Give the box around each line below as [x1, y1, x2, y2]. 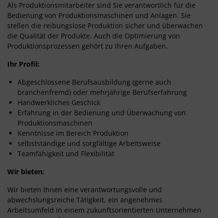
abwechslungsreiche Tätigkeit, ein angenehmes [7, 195, 163, 204]
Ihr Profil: [7, 59, 39, 69]
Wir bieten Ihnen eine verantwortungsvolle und [7, 184, 162, 194]
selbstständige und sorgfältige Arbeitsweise [18, 138, 161, 148]
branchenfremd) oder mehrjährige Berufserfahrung [18, 87, 187, 97]
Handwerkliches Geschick [18, 97, 100, 107]
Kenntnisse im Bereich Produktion [18, 128, 128, 138]
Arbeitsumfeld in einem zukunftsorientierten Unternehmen [7, 205, 201, 215]
